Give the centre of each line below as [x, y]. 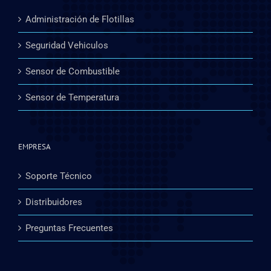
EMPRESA [34, 146]
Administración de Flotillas [80, 19]
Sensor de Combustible [73, 71]
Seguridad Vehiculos [67, 45]
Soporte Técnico [59, 176]
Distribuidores [54, 202]
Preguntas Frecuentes [69, 228]
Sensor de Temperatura [72, 97]
